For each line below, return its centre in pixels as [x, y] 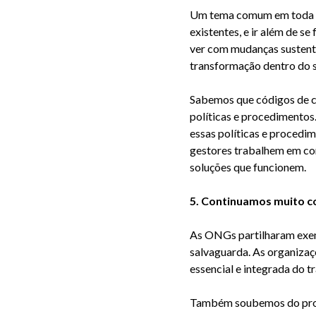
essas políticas [224, 133]
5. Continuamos [231, 201]
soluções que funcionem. [248, 167]
